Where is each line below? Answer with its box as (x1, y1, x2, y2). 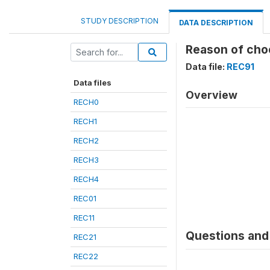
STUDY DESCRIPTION (81, 16, 159, 25)
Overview (186, 89, 237, 101)
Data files (74, 78, 111, 87)
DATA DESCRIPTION (179, 18, 253, 27)
